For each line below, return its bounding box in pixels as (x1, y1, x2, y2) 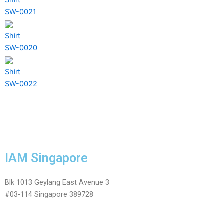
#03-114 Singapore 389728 (5, 189, 93, 199)
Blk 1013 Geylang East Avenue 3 (5, 177, 109, 187)
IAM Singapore (5, 150, 88, 165)
